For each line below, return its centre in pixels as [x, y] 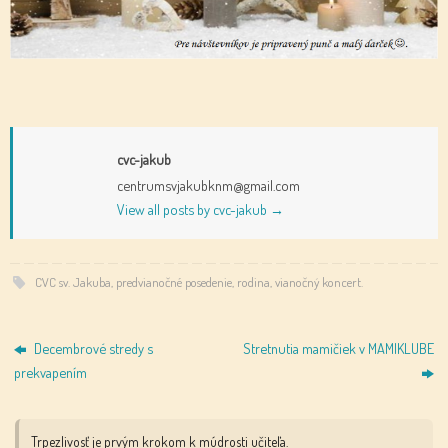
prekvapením [51, 371]
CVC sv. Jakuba [72, 281]
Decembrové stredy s [92, 347]
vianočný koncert [317, 281]
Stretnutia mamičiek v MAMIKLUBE [338, 347]
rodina [253, 281]
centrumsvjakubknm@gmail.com [208, 185]
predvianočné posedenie [173, 281]
